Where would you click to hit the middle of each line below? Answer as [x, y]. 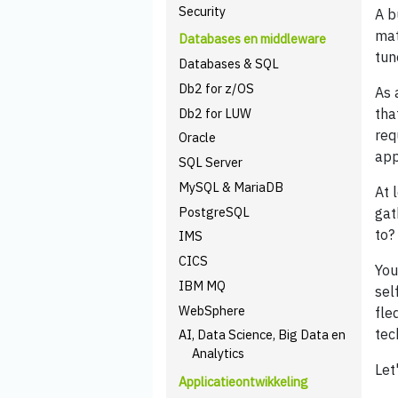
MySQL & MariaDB [231, 187]
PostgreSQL [215, 211]
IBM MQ [203, 285]
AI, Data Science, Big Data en [263, 335]
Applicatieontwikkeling [244, 382]
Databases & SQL [229, 64]
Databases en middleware [253, 39]
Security [203, 11]
